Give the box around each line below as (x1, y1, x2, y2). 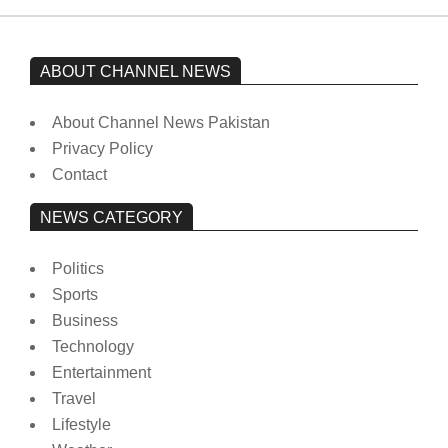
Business (52, 311, 118, 329)
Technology (52, 337, 134, 355)
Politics (52, 259, 104, 277)
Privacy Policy (52, 139, 153, 157)
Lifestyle (52, 415, 111, 433)
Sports (52, 285, 98, 303)
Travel (52, 389, 96, 407)
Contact (52, 165, 107, 183)
